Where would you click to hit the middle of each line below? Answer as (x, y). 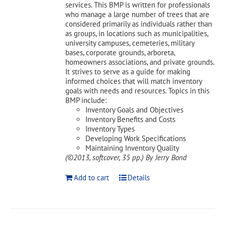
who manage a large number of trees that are (138, 14)
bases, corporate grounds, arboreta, (120, 52)
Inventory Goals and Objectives (135, 110)
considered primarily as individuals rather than (139, 24)
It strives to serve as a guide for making (128, 72)
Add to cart (92, 178)
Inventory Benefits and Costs (131, 119)
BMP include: (86, 100)
